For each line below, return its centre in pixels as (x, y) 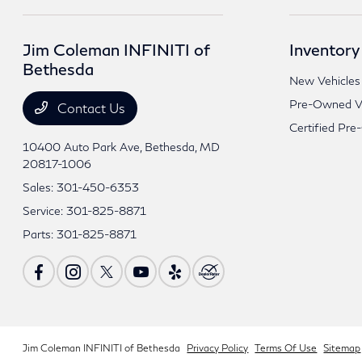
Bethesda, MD (183, 147)
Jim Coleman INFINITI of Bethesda (102, 348)
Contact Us (90, 108)
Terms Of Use (286, 348)
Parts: (40, 234)
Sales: (40, 187)
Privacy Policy (218, 348)
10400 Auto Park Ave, (84, 147)
